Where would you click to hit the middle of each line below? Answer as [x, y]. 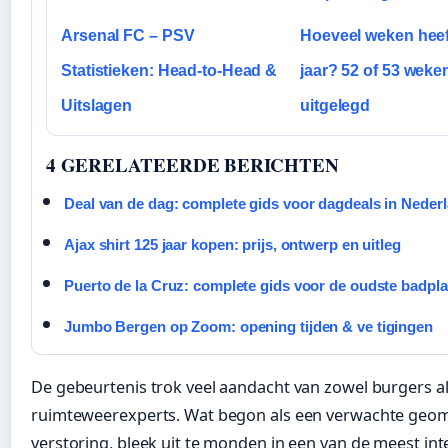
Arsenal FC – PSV [128, 35]
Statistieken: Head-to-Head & [169, 70]
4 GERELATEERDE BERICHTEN [192, 164]
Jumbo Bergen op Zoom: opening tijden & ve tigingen [248, 326]
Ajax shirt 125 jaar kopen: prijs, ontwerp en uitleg [232, 244]
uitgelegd [335, 105]
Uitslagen [97, 105]
